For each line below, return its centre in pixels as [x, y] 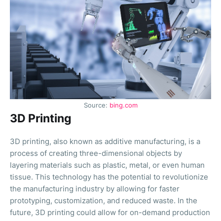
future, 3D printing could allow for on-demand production [110, 212]
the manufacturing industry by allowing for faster [95, 188]
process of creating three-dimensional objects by [96, 153]
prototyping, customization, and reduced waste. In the [104, 200]
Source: [96, 105]
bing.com [123, 105]
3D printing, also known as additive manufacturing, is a [105, 141]
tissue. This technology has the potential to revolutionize [109, 177]
